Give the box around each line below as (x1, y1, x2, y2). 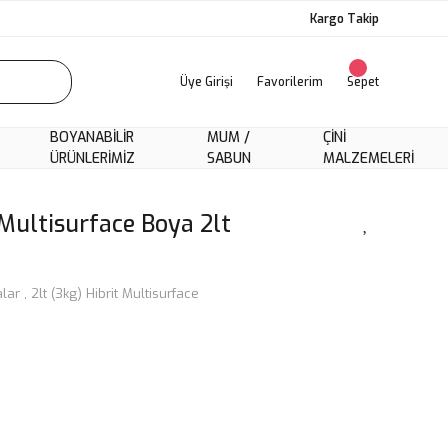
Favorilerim (257, 74, 323, 90)
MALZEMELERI (323, 149, 414, 168)
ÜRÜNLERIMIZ (50, 149, 135, 168)
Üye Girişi (180, 74, 233, 90)
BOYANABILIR (50, 128, 134, 147)
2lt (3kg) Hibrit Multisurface (31, 285, 199, 302)
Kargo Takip (310, 10, 379, 27)
